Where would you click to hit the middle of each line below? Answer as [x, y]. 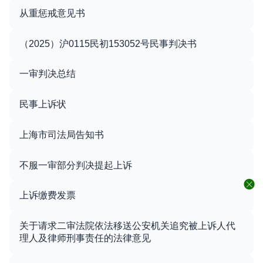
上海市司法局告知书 [62, 134]
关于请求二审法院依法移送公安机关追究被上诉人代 [127, 226]
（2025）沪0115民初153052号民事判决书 [108, 43]
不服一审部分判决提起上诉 [76, 165]
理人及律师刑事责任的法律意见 [85, 238]
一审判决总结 [48, 74]
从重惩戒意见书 [52, 13]
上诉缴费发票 [48, 195]
